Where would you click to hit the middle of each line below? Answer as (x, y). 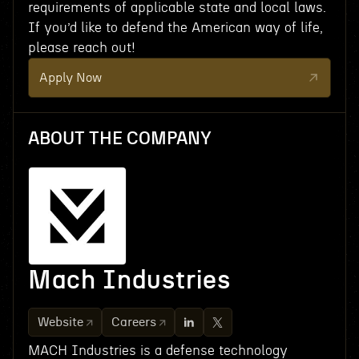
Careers (133, 322)
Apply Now (70, 78)
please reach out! (81, 48)
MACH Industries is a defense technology (157, 351)
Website (60, 322)
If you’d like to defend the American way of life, (175, 28)
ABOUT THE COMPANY (119, 139)
